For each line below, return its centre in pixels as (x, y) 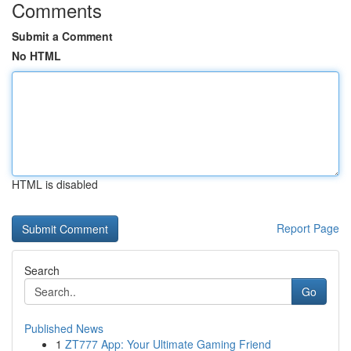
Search (42, 270)
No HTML (36, 56)
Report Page (308, 228)
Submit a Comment (62, 36)
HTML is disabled (55, 184)
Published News (64, 328)
